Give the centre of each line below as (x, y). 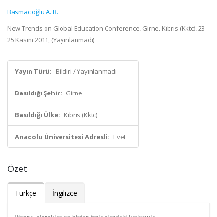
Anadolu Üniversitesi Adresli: (62, 137)
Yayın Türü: (33, 71)
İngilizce (65, 193)
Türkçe (26, 193)
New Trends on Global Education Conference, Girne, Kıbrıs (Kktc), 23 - (108, 28)
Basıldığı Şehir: (39, 93)
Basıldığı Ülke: (38, 115)
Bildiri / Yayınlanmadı (86, 71)
